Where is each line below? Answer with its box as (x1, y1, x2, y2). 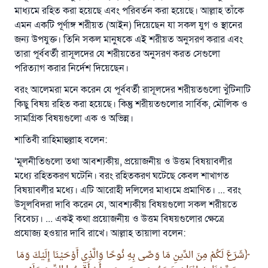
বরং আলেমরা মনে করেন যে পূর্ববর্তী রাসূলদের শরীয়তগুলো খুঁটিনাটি (14, 84, 251, 96)
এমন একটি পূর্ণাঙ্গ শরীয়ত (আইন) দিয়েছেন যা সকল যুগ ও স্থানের (14, 19, 242, 31)
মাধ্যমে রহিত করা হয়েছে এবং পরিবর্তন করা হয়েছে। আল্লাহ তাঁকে (14, 5, 244, 17)
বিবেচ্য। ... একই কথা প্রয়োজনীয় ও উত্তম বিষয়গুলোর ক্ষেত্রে (14, 213, 224, 225)
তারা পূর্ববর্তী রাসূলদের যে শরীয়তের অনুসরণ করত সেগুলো (14, 48, 220, 60)
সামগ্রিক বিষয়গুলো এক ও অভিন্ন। (14, 112, 133, 124)
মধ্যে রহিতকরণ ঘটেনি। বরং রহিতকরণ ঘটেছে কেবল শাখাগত (14, 170, 229, 182)
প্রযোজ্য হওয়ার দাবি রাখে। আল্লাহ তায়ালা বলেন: (14, 227, 185, 239)
